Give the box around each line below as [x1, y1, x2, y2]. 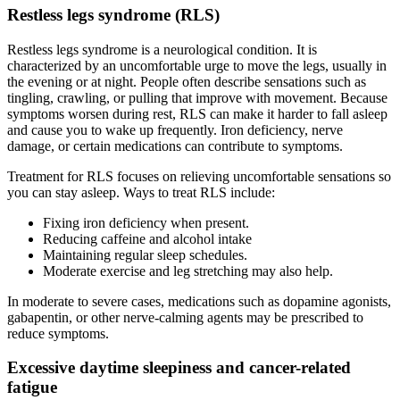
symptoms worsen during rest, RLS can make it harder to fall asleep [7, 105, 387, 121]
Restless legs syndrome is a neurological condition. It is [7, 41, 317, 57]
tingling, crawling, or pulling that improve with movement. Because [7, 89, 387, 105]
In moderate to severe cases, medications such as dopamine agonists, [7, 293, 391, 309]
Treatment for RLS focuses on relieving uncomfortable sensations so [7, 168, 391, 184]
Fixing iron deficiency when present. [43, 214, 249, 230]
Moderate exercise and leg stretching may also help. [43, 262, 337, 279]
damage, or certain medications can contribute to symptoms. [7, 137, 343, 154]
